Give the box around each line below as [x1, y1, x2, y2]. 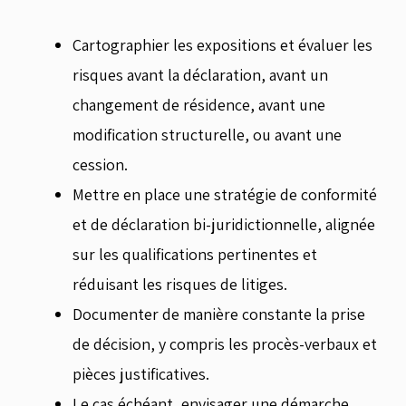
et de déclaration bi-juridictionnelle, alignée [72, 214, 375, 235]
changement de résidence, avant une [72, 94, 325, 115]
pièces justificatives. [72, 363, 209, 384]
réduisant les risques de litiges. [72, 274, 287, 295]
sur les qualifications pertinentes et [72, 244, 317, 265]
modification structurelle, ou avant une [72, 124, 342, 145]
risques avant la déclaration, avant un [72, 64, 328, 85]
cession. [72, 154, 128, 175]
